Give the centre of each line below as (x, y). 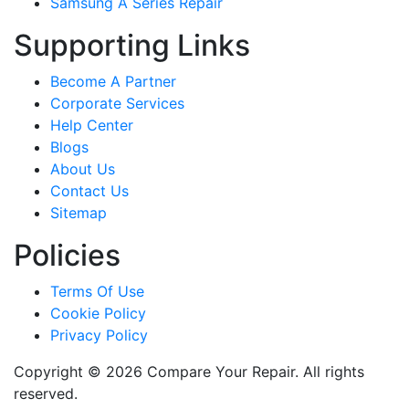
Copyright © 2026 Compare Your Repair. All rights (189, 372)
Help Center (92, 126)
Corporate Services (117, 104)
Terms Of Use (97, 292)
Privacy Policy (99, 336)
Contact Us (89, 191)
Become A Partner (113, 82)
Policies (67, 256)
